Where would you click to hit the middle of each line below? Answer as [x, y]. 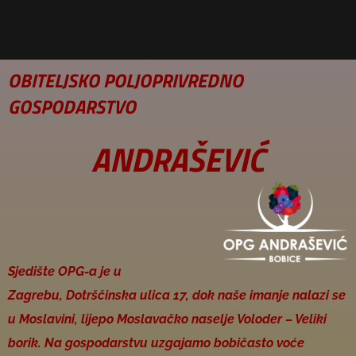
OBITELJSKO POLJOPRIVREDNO [126, 80]
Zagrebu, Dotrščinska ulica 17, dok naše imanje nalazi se [177, 295]
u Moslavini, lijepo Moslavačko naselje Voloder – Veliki [167, 319]
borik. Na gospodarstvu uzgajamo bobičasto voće [156, 343]
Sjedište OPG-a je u [65, 271]
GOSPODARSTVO [72, 106]
